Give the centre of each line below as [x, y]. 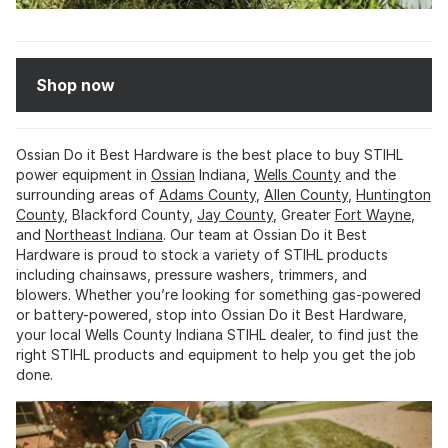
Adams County [207, 195]
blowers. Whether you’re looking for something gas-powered [218, 295]
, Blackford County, [130, 215]
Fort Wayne [373, 215]
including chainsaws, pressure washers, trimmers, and [191, 275]
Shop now [75, 85]
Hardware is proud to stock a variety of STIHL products [202, 255]
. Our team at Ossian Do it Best [265, 235]
